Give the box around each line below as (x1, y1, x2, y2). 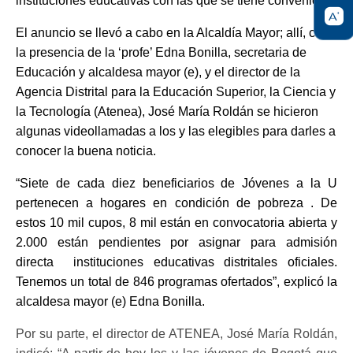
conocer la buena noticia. (16, 144, 159, 158)
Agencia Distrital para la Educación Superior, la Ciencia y (16, 85, 336, 99)
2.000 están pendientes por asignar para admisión (16, 236, 337, 250)
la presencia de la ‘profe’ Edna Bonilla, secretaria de (16, 46, 307, 60)
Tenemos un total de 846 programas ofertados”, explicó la (16, 275, 337, 289)
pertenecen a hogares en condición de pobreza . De (16, 196, 337, 210)
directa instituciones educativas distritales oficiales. (16, 255, 337, 269)
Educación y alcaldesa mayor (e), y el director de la (16, 65, 300, 80)
